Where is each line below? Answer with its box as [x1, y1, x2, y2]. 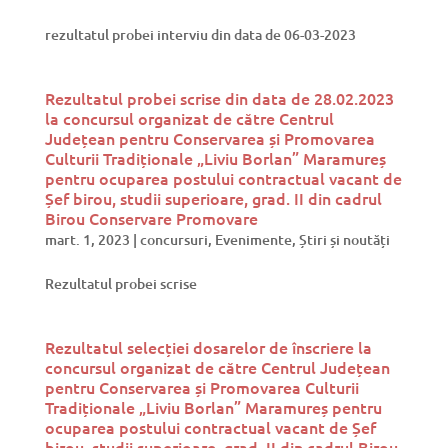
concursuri [139, 229, 208, 249]
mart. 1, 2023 [44, 229, 130, 249]
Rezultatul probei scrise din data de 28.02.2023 [44, 86, 394, 109]
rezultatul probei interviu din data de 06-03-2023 [44, 24, 356, 44]
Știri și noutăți [298, 229, 390, 249]
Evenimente [214, 229, 292, 249]
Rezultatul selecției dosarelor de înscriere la [44, 335, 372, 358]
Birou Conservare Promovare [44, 206, 258, 229]
